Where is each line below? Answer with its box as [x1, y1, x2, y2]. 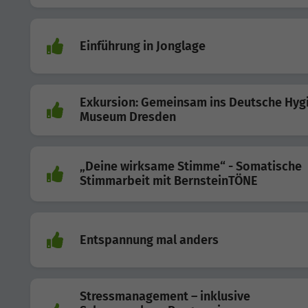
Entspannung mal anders [80, 232, 219, 247]
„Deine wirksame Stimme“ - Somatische [80, 159, 302, 174]
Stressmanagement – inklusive [80, 289, 250, 304]
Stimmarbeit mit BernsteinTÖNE [80, 173, 258, 188]
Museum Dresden [80, 109, 176, 124]
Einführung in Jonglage [80, 38, 206, 54]
